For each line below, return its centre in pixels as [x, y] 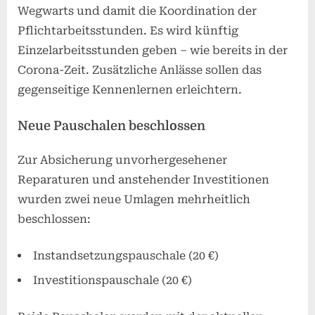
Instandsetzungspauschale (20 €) [126, 256]
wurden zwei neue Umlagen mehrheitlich [134, 200]
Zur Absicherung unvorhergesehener [122, 160]
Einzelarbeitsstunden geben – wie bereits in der [153, 51]
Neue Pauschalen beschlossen [111, 126]
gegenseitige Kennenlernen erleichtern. [130, 90]
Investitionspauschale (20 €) [112, 280]
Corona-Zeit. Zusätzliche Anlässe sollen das [140, 70]
